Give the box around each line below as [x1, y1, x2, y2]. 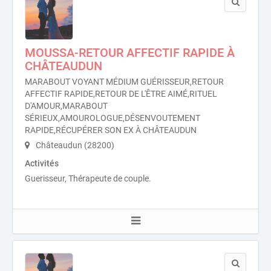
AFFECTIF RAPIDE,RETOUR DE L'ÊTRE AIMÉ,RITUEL [25, 89, 217, 99]
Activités [25, 158, 59, 168]
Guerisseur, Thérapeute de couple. [25, 174, 151, 183]
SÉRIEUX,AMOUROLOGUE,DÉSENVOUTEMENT [25, 113, 200, 123]
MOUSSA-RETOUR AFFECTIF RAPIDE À [25, 45, 235, 60]
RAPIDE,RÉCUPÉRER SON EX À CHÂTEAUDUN [25, 125, 197, 135]
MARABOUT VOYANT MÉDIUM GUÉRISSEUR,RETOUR [25, 77, 224, 87]
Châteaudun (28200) [34, 140, 114, 150]
